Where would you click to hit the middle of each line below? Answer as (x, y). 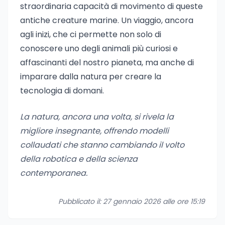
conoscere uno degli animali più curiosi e (99, 48)
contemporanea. (54, 173)
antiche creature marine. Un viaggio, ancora (107, 20)
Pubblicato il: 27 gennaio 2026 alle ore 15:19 (132, 201)
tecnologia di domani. (62, 91)
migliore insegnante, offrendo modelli (94, 131)
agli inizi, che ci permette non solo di (91, 34)
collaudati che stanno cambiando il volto (102, 145)
